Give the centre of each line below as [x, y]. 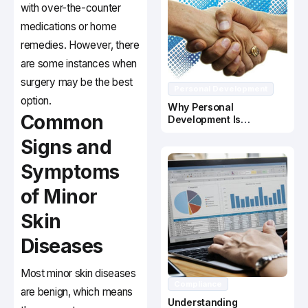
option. [36, 101]
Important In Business [219, 132]
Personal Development [221, 89]
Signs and [66, 147]
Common [62, 123]
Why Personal [201, 107]
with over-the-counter [71, 8]
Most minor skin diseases [78, 274]
